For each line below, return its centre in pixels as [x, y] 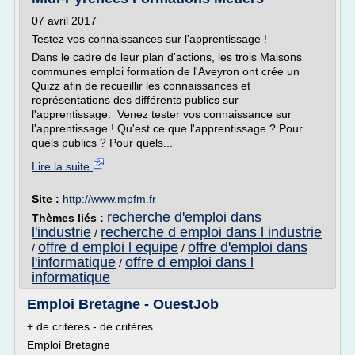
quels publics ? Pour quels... [102, 143]
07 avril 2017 [64, 21]
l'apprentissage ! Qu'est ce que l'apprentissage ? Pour [167, 128]
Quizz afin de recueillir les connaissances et [141, 86]
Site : [47, 199]
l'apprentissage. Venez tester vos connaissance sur [162, 114]
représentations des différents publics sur [135, 100]
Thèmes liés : [69, 218]
